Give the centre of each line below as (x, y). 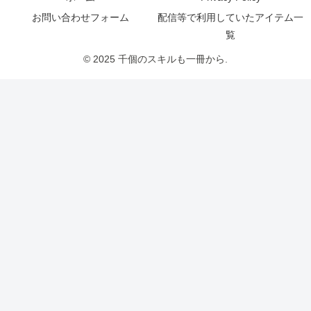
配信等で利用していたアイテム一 (230, 17)
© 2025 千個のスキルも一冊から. (155, 59)
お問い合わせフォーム (81, 17)
